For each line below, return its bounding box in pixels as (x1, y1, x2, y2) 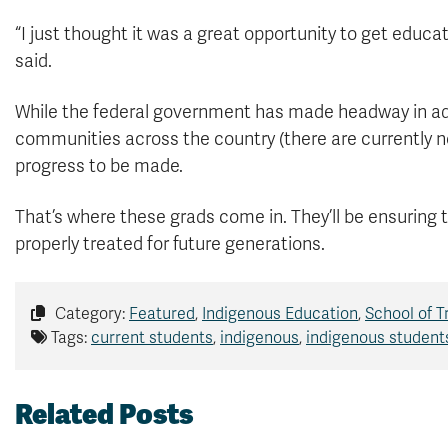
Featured (129, 304, 195, 325)
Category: (51, 304, 129, 325)
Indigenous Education (202, 304, 358, 325)
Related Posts (15, 396, 193, 433)
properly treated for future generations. (15, 233, 325, 256)
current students (91, 328, 213, 349)
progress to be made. (15, 155, 183, 178)
